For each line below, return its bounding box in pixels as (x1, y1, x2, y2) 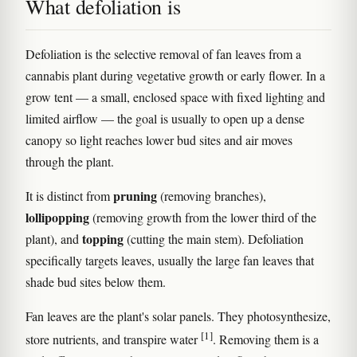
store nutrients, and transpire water (25, 331, 201, 348)
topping (82, 229, 124, 248)
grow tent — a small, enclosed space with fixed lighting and (25, 88, 325, 105)
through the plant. (25, 153, 114, 170)
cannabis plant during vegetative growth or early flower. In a (25, 67, 325, 84)
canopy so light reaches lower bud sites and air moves (25, 131, 292, 148)
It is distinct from (25, 187, 113, 204)
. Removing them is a (213, 331, 319, 348)
